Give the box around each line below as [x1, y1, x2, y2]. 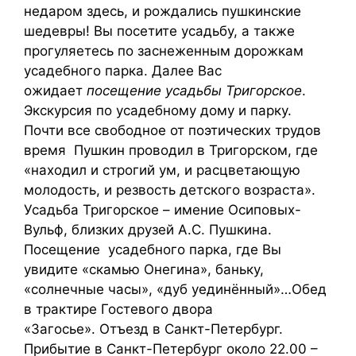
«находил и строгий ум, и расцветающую [24, 161, 300, 178]
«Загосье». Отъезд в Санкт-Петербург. [24, 320, 283, 337]
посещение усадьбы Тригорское [87, 82, 302, 99]
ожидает [24, 82, 87, 99]
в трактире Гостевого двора [24, 300, 213, 317]
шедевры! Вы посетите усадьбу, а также [24, 22, 295, 39]
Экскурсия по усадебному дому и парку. [24, 102, 292, 118]
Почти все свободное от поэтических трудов [24, 122, 321, 138]
